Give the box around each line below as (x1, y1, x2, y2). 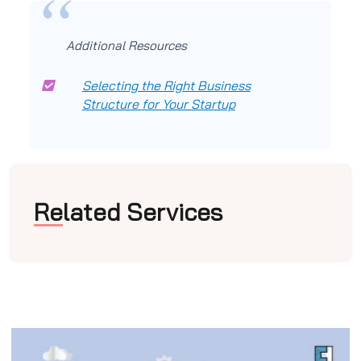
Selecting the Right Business (81, 77, 251, 94)
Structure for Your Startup (81, 96, 235, 113)
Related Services (34, 197, 222, 228)
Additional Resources (65, 38, 187, 54)
